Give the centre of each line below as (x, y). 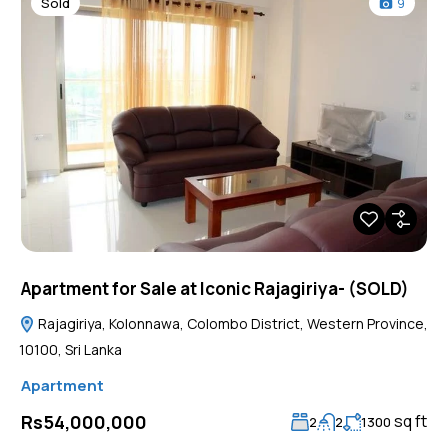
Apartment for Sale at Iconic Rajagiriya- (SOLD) (214, 288)
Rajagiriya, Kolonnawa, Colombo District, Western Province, (231, 323)
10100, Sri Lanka (70, 349)
